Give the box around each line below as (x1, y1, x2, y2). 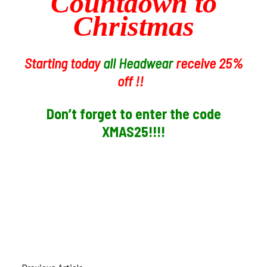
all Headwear (103, 54, 173, 72)
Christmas (73, 10, 194, 42)
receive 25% (175, 54, 243, 72)
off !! (117, 72, 150, 90)
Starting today (24, 54, 103, 72)
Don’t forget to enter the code (46, 105, 221, 123)
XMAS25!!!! (102, 123, 165, 141)
